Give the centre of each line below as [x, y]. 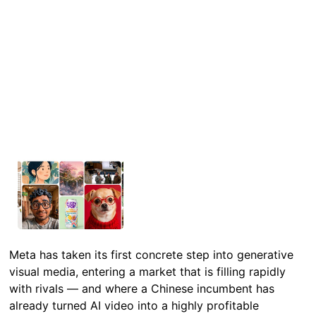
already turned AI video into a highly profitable [134, 305]
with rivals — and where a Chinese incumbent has [142, 288]
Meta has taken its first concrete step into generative [152, 254]
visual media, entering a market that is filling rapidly [148, 271]
